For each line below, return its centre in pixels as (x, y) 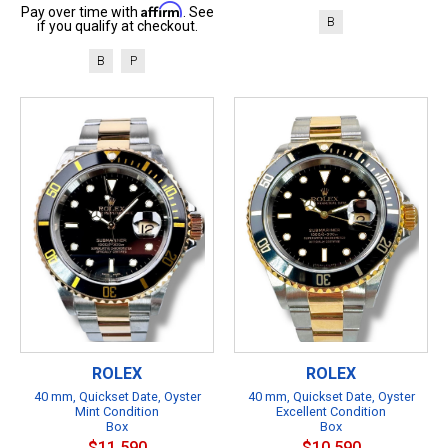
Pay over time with (80, 11)
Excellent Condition (331, 411)
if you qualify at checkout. (117, 25)
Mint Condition (117, 411)
